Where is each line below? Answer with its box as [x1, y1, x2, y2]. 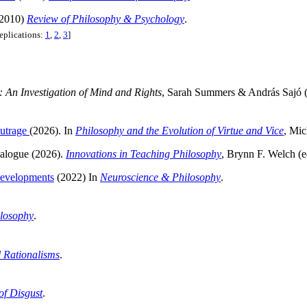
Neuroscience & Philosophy [100, 171, 221, 184]
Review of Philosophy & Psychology [27, 13, 184, 25]
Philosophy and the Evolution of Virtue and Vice [75, 125, 284, 137]
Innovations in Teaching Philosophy [66, 148, 221, 160]
